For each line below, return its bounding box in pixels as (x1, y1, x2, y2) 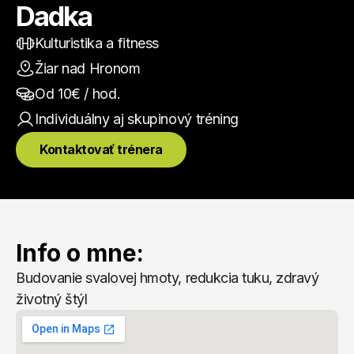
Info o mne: (16, 239, 144, 267)
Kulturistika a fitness (35, 35, 160, 51)
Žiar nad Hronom (35, 60, 141, 77)
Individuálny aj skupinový (35, 111, 192, 127)
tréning (192, 111, 239, 127)
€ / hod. (71, 85, 121, 102)
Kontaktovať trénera (40, 141, 163, 157)
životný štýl (16, 291, 88, 307)
